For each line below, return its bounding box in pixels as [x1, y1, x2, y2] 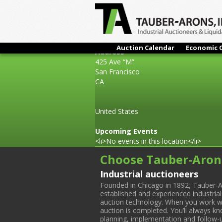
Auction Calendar [116, 43, 174, 52]
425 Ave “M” [95, 57, 134, 66]
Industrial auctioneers [100, 168, 198, 180]
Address [95, 47, 124, 56]
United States [95, 107, 138, 116]
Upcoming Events [95, 126, 158, 136]
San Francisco [95, 67, 140, 76]
